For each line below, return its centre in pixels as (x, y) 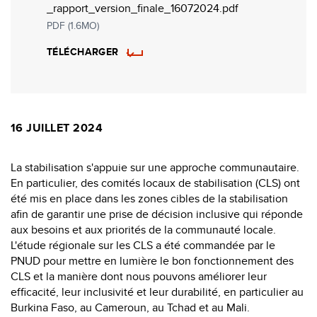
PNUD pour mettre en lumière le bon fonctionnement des (152, 260)
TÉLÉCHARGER (83, 51)
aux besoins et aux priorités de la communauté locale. (143, 229)
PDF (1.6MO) (73, 25)
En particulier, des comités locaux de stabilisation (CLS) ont (155, 183)
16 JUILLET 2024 (57, 127)
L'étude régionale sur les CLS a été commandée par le (143, 245)
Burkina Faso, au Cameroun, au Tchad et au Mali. (130, 307)
